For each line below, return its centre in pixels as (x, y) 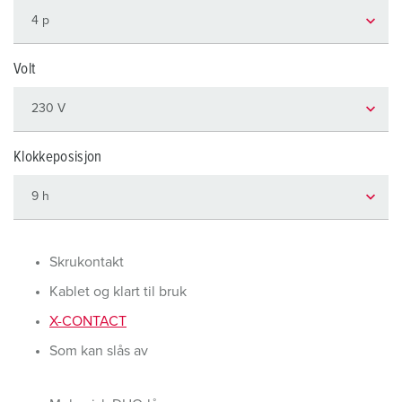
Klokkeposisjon (58, 157)
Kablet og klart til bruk (118, 292)
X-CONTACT (88, 321)
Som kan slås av (99, 351)
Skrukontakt (87, 262)
